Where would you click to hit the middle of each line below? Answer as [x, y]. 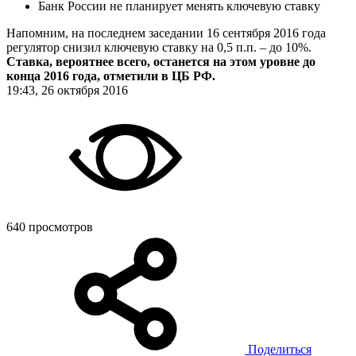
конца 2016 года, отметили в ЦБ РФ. [111, 75]
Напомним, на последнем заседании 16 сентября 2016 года [166, 33]
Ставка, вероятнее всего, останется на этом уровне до [161, 61]
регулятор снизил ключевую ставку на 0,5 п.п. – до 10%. [159, 47]
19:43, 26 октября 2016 [67, 90]
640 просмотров [50, 226]
